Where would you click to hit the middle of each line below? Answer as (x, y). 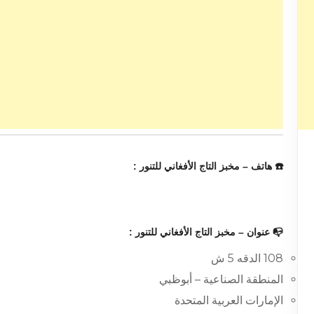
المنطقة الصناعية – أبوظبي (221, 279)
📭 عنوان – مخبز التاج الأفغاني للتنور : (206, 232)
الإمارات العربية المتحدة (229, 301)
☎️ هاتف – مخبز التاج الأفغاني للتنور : (209, 166)
